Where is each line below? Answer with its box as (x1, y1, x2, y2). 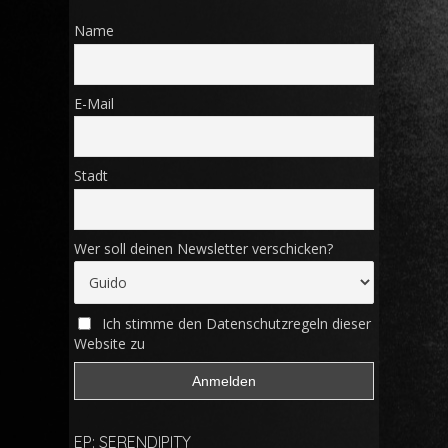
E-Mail (74, 93, 114, 113)
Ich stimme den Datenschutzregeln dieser (101, 313, 371, 333)
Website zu (74, 333, 145, 353)
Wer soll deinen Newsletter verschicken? (74, 238, 333, 258)
